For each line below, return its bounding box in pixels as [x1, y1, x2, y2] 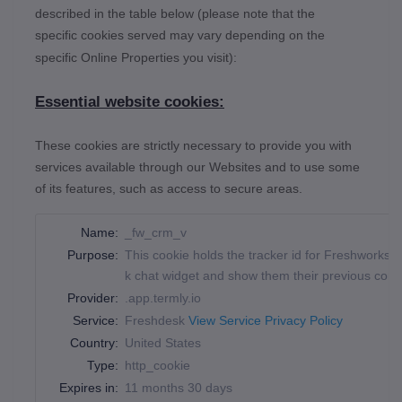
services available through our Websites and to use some [35, 160, 360, 174]
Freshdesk [125, 313, 188, 328]
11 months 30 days [125, 380, 232, 395]
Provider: [67, 291, 118, 305]
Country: [70, 336, 118, 350]
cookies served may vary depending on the [81, 28, 325, 42]
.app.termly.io [125, 291, 201, 305]
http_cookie [125, 358, 190, 372]
